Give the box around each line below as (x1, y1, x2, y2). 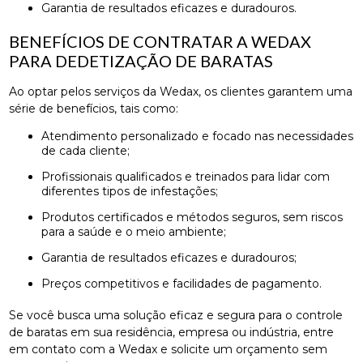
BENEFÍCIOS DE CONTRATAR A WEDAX (9, 32, 312, 52)
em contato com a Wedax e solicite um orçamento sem (9, 342, 328, 357)
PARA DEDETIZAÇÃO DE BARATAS (9, 51, 274, 71)
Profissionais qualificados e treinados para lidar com (41, 169, 51, 185)
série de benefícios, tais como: (9, 101, 179, 117)
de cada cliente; (41, 143, 130, 159)
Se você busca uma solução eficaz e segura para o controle (9, 308, 344, 323)
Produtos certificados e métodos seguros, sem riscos (41, 210, 51, 225)
